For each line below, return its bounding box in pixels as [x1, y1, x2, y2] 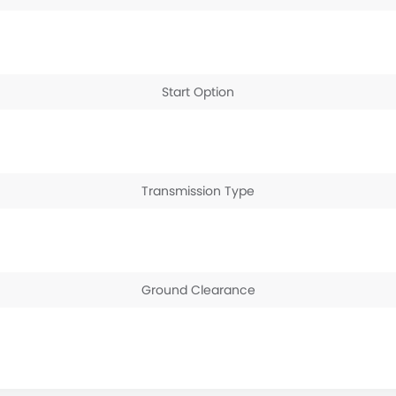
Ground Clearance [141, 281, 255, 299]
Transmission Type [141, 182, 255, 200]
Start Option [162, 83, 234, 101]
